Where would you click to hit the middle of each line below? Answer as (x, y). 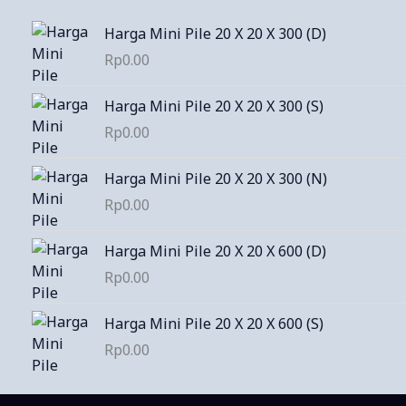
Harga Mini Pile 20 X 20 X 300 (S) (214, 106)
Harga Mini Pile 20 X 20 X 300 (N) (216, 178)
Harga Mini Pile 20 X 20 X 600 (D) (215, 251)
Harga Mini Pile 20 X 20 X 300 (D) (215, 33)
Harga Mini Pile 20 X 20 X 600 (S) (214, 323)
